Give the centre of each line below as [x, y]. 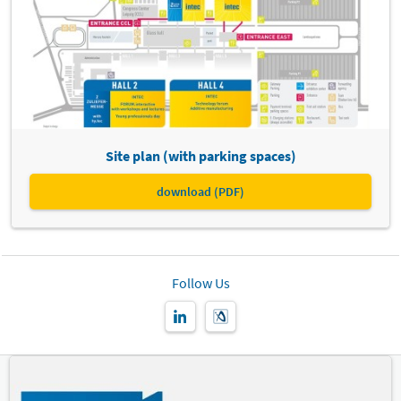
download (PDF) [200, 192]
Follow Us [200, 283]
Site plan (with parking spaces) [200, 156]
